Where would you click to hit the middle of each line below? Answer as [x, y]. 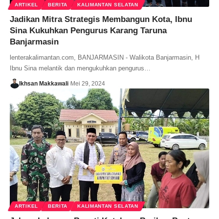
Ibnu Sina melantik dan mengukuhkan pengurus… [80, 68]
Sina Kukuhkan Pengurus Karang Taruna [88, 31]
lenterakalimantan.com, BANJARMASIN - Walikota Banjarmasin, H [105, 58]
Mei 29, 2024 [88, 84]
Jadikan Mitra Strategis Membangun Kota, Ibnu [101, 20]
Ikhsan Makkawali [44, 84]
